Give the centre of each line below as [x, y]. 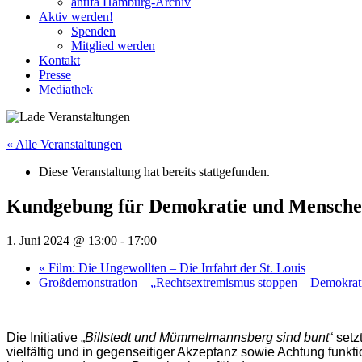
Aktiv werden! [76, 16]
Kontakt [59, 60]
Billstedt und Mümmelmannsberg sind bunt [207, 337]
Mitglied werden [113, 45]
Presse [55, 74]
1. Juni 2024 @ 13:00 [62, 240]
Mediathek [66, 89]
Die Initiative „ [46, 337]
